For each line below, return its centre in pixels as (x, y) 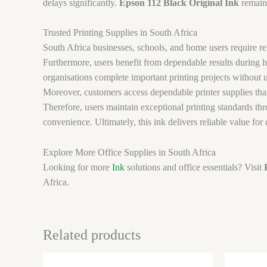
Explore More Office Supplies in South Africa (129, 153)
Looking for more (77, 167)
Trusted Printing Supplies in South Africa (120, 33)
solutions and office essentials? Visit (194, 167)
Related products (92, 235)
